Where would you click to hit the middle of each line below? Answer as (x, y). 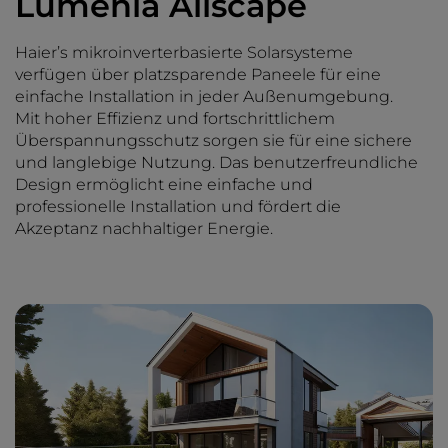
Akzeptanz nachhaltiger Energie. (144, 228)
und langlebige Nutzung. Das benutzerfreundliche (216, 162)
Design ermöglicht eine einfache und (164, 184)
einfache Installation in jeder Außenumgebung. (204, 96)
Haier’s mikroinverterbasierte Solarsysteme (184, 52)
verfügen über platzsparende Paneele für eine (198, 74)
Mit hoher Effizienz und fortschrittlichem (175, 118)
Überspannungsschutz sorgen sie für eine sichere (213, 140)
